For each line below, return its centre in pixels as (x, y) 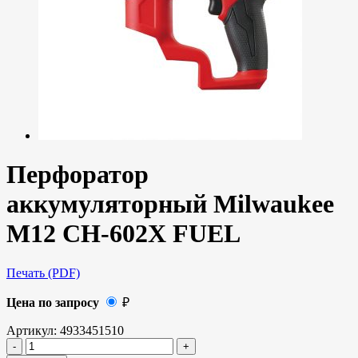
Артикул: (33, 330)
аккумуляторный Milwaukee (170, 204)
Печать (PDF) (43, 272)
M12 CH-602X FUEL (123, 234)
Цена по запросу (53, 302)
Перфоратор (78, 175)
